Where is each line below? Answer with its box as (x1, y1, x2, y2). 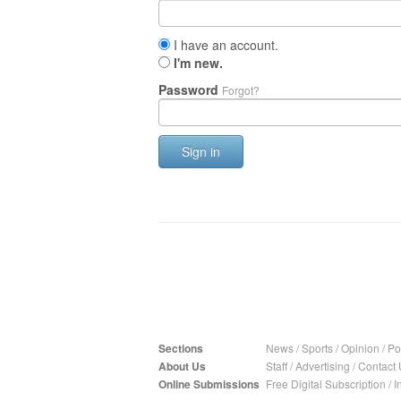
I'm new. (174, 54, 223, 72)
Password (158, 81, 222, 98)
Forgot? (222, 82, 260, 98)
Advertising (295, 358, 350, 373)
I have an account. (170, 36, 278, 54)
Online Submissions (158, 376, 260, 392)
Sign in (182, 142, 220, 160)
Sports (302, 340, 333, 355)
